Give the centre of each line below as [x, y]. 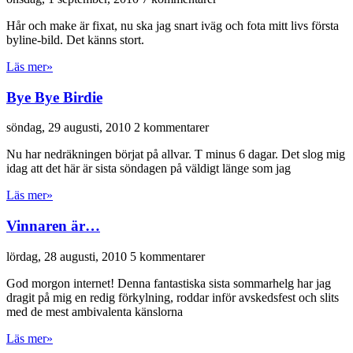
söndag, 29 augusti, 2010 [70, 128]
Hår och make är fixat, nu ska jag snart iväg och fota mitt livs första [173, 25]
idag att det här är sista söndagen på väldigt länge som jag [149, 169]
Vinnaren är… [53, 225]
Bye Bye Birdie [54, 97]
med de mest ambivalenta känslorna [95, 311]
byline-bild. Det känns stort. [75, 39]
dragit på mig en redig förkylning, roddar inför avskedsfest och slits [173, 297]
